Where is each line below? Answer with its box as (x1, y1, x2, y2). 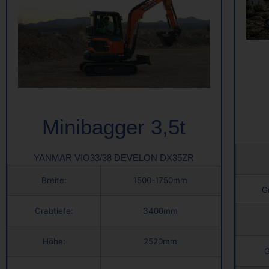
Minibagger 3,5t (42, 115, 186, 139)
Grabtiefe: (35, 206, 73, 216)
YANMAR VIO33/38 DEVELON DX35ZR (34, 153, 195, 163)
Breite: (41, 175, 67, 186)
